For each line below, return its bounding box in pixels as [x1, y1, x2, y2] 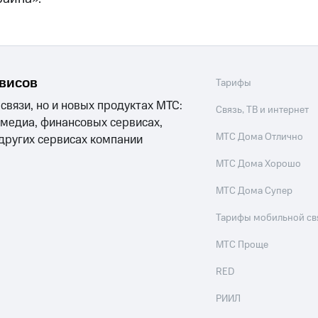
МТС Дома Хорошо [216, 157, 302, 171]
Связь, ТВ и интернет [216, 103, 309, 117]
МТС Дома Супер [216, 184, 293, 198]
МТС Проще [216, 238, 269, 252]
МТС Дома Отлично [216, 130, 304, 144]
